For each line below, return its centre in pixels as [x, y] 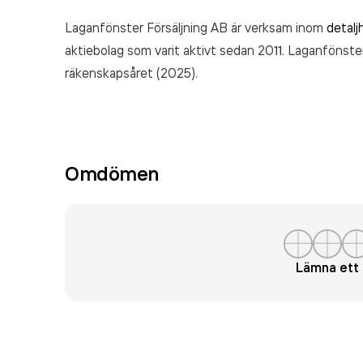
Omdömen [112, 173]
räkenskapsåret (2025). [131, 73]
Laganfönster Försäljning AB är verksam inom [196, 28]
